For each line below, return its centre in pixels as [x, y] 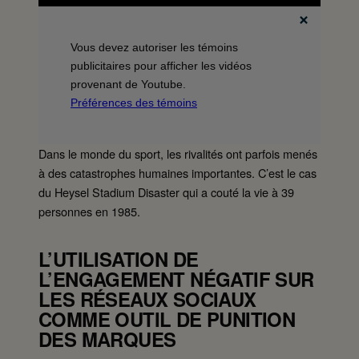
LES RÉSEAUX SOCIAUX [147, 298]
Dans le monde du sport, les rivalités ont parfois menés [178, 154]
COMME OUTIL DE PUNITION [167, 319]
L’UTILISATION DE [119, 258]
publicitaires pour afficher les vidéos [161, 66]
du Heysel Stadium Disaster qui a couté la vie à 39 [166, 192]
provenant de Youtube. [128, 85]
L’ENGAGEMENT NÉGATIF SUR [176, 278]
